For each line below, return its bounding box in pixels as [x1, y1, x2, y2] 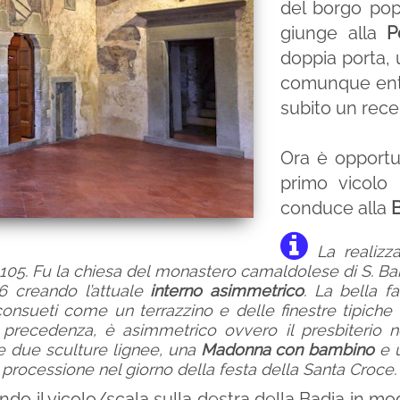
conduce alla [280, 197, 391, 219]
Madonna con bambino [200, 340, 375, 359]
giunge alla [280, 22, 387, 44]
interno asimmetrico [142, 281, 304, 300]
